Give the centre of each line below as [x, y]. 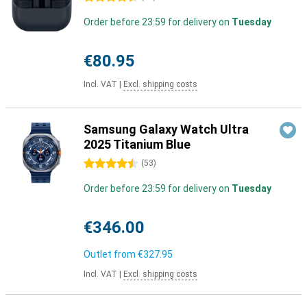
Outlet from [111, 254]
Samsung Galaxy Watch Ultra [166, 129]
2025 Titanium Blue [137, 144]
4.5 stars [103, 164]
